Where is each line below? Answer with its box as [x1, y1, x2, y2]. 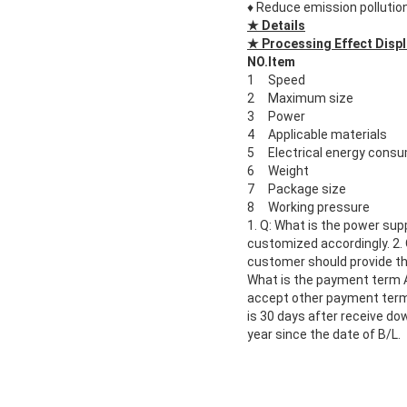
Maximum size [268, 91, 353, 106]
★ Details [247, 18, 305, 34]
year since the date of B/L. [247, 327, 401, 342]
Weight [268, 164, 309, 179]
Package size [268, 182, 346, 197]
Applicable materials [268, 127, 387, 143]
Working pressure [268, 200, 370, 215]
